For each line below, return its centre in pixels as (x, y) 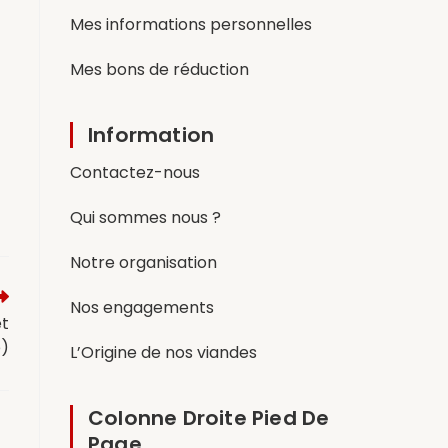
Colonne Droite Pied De (209, 417)
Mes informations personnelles (191, 24)
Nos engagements (142, 307)
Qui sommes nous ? (145, 217)
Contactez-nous (135, 172)
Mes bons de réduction (159, 69)
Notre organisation (143, 262)
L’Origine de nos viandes (163, 352)
